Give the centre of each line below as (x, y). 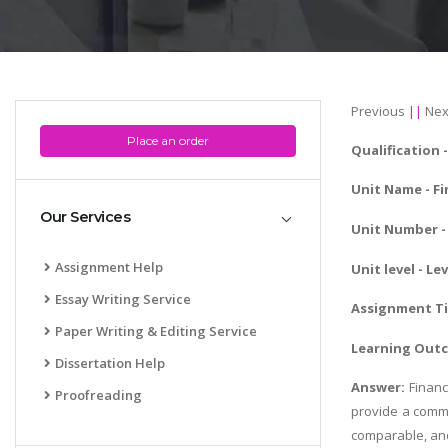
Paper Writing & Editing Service (156, 330)
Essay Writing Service (123, 298)
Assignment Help (109, 266)
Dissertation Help (110, 362)
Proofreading (98, 394)
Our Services (85, 217)
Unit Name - (392, 189)
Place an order (168, 140)
